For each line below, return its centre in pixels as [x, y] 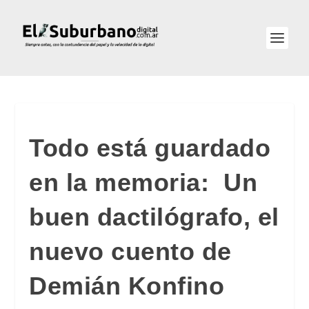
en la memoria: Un [143, 182]
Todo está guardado [150, 148]
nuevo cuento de [130, 251]
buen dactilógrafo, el [154, 217]
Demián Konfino [127, 286]
